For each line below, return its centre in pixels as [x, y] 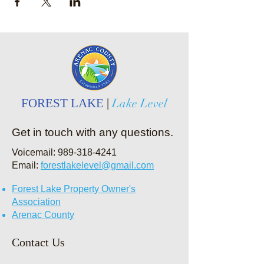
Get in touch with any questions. [93, 132]
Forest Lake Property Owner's [74, 189]
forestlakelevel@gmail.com [97, 165]
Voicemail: [35, 152]
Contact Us [38, 242]
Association [36, 202]
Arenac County [43, 215]
